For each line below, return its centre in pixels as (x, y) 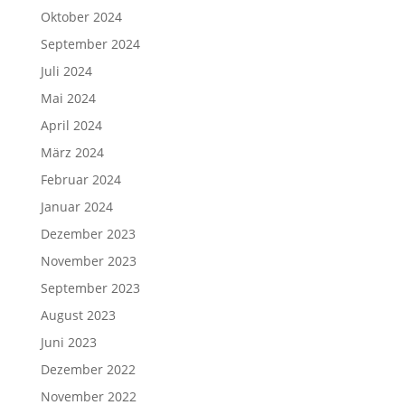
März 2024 (72, 152)
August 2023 (78, 315)
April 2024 (71, 125)
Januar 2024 (76, 207)
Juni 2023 (68, 342)
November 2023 (88, 261)
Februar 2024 (80, 179)
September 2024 (90, 44)
